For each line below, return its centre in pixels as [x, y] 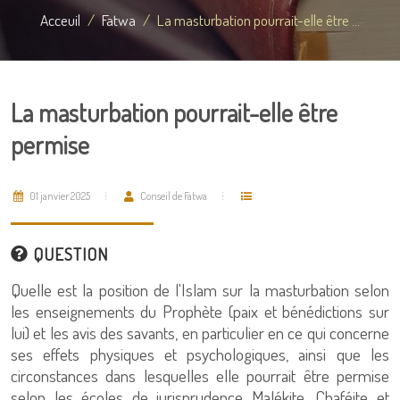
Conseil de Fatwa [173, 196]
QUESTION [68, 254]
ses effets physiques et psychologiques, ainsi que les [200, 354]
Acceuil [60, 20]
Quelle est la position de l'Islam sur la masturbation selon [200, 290]
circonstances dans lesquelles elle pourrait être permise [200, 375]
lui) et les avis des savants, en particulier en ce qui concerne [200, 333]
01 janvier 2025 [59, 196]
